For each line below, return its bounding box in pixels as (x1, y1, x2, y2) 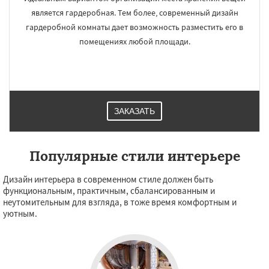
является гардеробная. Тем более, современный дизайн (31, 7, 238, 18)
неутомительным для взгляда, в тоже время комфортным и (3, 196, 237, 208)
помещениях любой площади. (79, 36, 190, 47)
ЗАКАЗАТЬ (114, 106, 155, 116)
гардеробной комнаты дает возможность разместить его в (26, 22, 243, 32)
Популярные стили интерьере (29, 147, 240, 165)
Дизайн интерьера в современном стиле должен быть (3, 174, 213, 185)
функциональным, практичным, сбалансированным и (3, 185, 215, 196)
